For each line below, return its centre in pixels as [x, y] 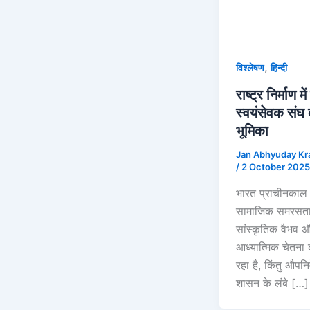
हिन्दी [279, 68]
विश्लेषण [250, 68]
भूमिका [252, 131]
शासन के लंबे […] [272, 283]
